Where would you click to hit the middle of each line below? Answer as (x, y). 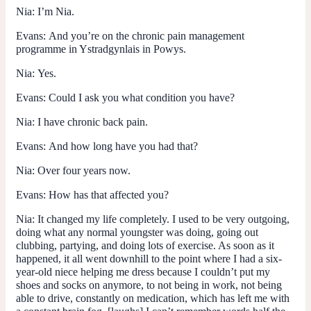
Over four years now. (84, 170)
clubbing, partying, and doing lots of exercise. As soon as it (145, 245)
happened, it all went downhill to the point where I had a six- (149, 258)
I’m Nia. (56, 11)
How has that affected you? (109, 194)
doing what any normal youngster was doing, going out (137, 232)
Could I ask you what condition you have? (142, 97)
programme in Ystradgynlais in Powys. (101, 49)
